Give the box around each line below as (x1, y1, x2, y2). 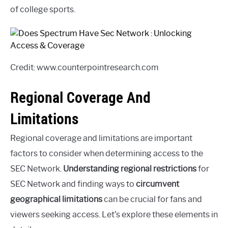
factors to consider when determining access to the (10, 149, 203, 159)
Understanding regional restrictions (63, 164, 196, 174)
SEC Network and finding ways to (10, 179, 136, 189)
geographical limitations (10, 194, 102, 205)
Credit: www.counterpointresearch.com (10, 63, 159, 73)
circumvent (136, 179, 179, 189)
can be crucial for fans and (102, 194, 202, 205)
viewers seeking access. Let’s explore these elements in (10, 210, 218, 220)
